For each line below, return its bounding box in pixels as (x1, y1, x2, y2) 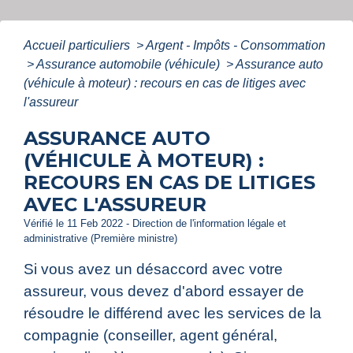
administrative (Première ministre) (24, 232, 177, 245)
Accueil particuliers (24, 39, 133, 53)
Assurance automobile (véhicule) (36, 58, 223, 72)
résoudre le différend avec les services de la (24, 305, 321, 322)
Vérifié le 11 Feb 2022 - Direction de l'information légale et (24, 217, 286, 230)
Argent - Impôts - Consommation (146, 39, 325, 53)
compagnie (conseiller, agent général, (24, 327, 277, 344)
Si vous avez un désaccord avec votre (24, 261, 283, 278)
